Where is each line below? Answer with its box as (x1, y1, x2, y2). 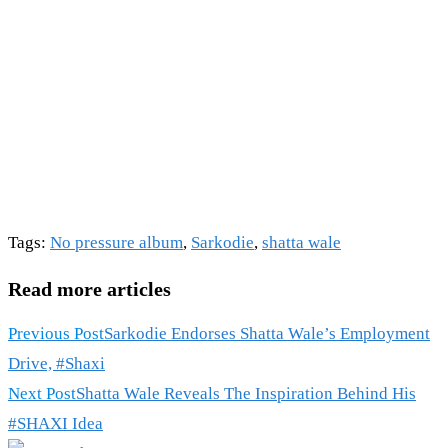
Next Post (8, 384, 76, 404)
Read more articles (8, 277, 171, 300)
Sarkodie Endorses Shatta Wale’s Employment (104, 324, 430, 344)
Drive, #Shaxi (8, 354, 105, 374)
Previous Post (8, 324, 104, 344)
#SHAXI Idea (8, 414, 103, 434)
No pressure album (50, 233, 183, 253)
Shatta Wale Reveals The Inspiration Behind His (76, 384, 416, 404)
